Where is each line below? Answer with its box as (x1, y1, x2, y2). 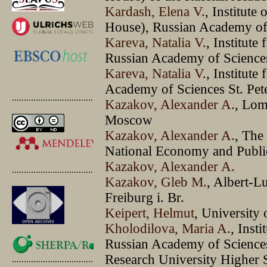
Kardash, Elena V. (105, 4, 206, 19)
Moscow (105, 112, 153, 128)
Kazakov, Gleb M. (105, 174, 207, 190)
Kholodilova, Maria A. (105, 221, 231, 236)
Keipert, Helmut (105, 205, 195, 221)
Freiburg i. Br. (105, 190, 185, 205)
